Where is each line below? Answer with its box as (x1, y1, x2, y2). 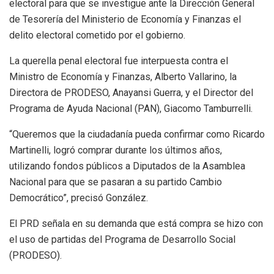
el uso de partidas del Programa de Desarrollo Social (9, 234, 235, 246)
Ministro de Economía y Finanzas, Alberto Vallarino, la (9, 71, 237, 83)
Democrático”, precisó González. (9, 192, 148, 204)
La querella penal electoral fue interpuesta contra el (9, 55, 228, 67)
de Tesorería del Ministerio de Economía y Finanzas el (9, 13, 241, 26)
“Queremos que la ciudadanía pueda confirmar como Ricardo (9, 128, 265, 141)
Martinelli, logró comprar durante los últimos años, (9, 144, 222, 157)
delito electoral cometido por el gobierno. (9, 29, 185, 42)
